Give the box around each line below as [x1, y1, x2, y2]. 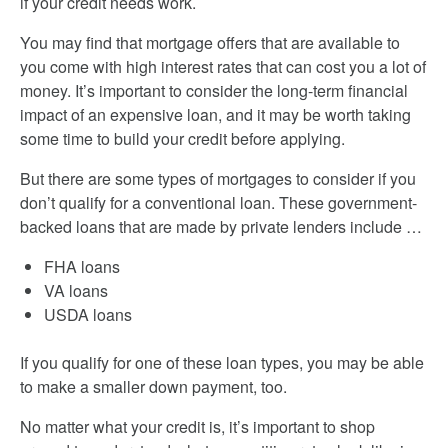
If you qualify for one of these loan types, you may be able [20, 351, 424, 374]
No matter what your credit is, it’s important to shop [20, 415, 375, 438]
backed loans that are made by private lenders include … [20, 215, 422, 238]
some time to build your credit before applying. [20, 127, 345, 150]
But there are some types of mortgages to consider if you [20, 167, 416, 190]
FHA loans [44, 255, 120, 278]
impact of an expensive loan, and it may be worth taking [20, 103, 411, 126]
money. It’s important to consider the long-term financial [20, 79, 408, 102]
